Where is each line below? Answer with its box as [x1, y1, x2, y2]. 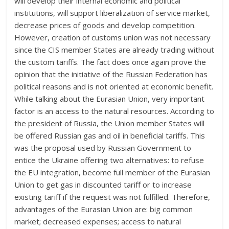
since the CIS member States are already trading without [14, 44, 215, 55]
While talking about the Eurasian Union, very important [14, 93, 205, 104]
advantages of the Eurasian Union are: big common [14, 203, 193, 214]
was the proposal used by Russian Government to [14, 142, 192, 153]
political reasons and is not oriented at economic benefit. [14, 81, 214, 91]
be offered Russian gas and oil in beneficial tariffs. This [14, 130, 205, 141]
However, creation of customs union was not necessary [14, 32, 211, 42]
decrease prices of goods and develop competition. [14, 19, 196, 30]
